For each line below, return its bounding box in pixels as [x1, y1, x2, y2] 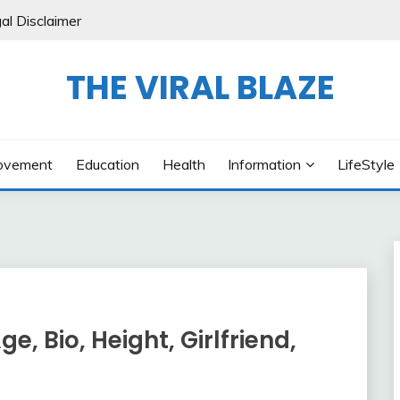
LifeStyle [337, 155, 395, 173]
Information [228, 155, 302, 173]
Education [75, 155, 139, 173]
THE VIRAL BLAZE [65, 64, 335, 111]
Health [162, 155, 205, 173]
